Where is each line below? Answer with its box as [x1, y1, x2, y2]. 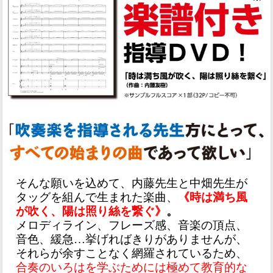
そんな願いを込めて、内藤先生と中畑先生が [16, 176, 248, 190]
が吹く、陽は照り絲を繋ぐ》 [16, 204, 167, 218]
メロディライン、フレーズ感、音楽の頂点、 [16, 218, 248, 232]
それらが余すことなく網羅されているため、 [16, 246, 248, 260]
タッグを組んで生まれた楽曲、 [16, 190, 179, 204]
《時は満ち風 [178, 190, 248, 204]
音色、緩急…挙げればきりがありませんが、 [16, 232, 248, 246]
